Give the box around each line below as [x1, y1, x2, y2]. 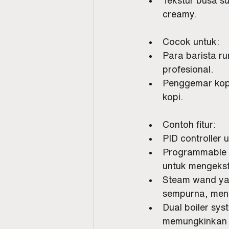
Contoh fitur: [163, 119, 216, 129]
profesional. [163, 64, 213, 74]
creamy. [163, 9, 196, 18]
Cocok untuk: [163, 36, 219, 46]
